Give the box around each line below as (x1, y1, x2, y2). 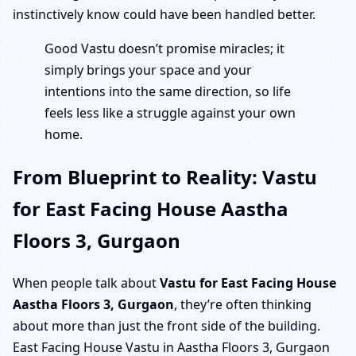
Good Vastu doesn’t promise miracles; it (44, 40, 284, 58)
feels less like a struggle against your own (44, 104, 296, 122)
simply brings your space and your (44, 61, 252, 79)
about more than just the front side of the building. (13, 317, 320, 335)
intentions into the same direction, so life (44, 83, 291, 101)
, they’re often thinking (174, 296, 311, 314)
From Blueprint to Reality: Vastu (13, 164, 317, 191)
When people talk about (13, 274, 160, 292)
